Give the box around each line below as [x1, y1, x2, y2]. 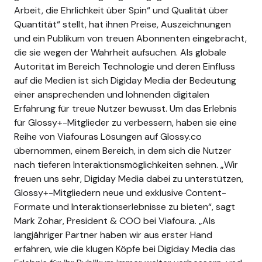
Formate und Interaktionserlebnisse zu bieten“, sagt [14, 200, 235, 213]
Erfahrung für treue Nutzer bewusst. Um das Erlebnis [14, 102, 237, 115]
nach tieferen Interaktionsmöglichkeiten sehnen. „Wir [14, 158, 238, 171]
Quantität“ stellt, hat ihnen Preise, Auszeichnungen [14, 18, 231, 30]
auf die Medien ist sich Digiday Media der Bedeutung [14, 74, 236, 87]
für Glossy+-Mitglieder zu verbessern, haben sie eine [14, 116, 237, 129]
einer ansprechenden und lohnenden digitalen [14, 88, 209, 101]
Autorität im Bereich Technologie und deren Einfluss [14, 60, 235, 73]
